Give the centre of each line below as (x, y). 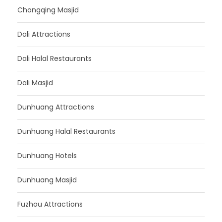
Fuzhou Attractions (50, 204)
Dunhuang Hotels (47, 155)
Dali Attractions (44, 34)
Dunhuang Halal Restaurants (66, 131)
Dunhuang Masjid (47, 180)
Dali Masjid (35, 83)
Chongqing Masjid (48, 10)
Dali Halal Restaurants (55, 58)
